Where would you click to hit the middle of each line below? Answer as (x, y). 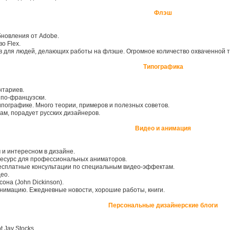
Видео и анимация (163, 128)
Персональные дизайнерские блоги (163, 205)
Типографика (163, 67)
